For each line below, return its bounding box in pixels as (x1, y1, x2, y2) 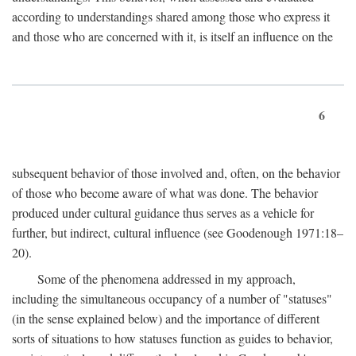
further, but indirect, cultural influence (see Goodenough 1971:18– (12, 223, 343, 241)
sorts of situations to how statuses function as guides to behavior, (12, 329, 333, 346)
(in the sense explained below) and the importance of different (12, 309, 319, 327)
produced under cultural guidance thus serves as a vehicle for (12, 203, 314, 221)
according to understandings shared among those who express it (12, 7, 330, 25)
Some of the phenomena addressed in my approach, (37, 269, 296, 287)
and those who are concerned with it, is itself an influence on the (12, 27, 333, 44)
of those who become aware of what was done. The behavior (12, 184, 318, 201)
